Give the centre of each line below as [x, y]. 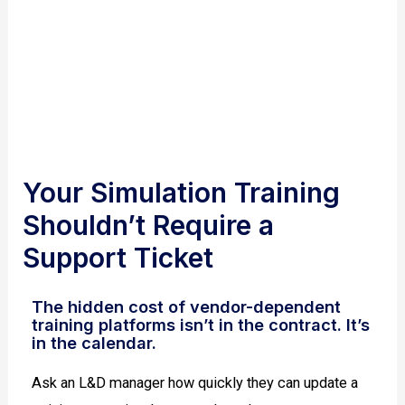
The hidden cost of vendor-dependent [187, 307]
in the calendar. [94, 343]
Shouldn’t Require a [149, 225]
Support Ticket [118, 257]
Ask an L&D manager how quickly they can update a [195, 383]
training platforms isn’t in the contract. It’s [201, 325]
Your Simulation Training [182, 192]
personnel [202, 24]
